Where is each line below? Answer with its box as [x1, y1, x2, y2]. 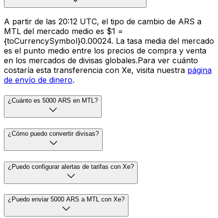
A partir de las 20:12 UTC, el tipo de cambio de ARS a [4, 17, 201, 27]
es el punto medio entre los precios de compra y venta [4, 46, 206, 56]
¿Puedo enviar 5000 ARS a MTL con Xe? [8, 196, 125, 203]
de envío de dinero [4, 75, 73, 85]
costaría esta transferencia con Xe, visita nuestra [4, 65, 187, 75]
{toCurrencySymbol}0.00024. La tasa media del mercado [4, 36, 214, 46]
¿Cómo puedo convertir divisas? [8, 129, 99, 137]
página [187, 65, 212, 75]
